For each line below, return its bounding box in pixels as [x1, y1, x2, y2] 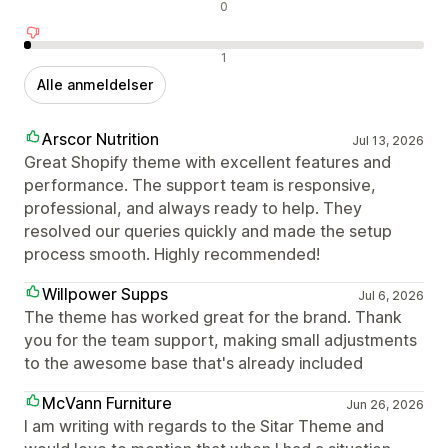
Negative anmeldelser [23, 46, 181, 67]
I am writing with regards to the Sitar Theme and [24, 416, 384, 437]
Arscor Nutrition [42, 129, 159, 150]
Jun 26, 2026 [345, 397, 424, 413]
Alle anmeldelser [37, 76, 153, 94]
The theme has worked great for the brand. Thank [24, 307, 402, 328]
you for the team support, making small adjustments [24, 330, 417, 351]
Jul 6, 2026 [357, 288, 424, 304]
